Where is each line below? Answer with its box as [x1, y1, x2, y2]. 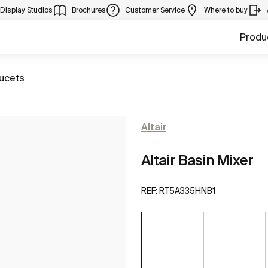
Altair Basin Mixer [141, 152, 253, 168]
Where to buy [204, 6, 248, 14]
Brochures [72, 6, 106, 14]
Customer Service [125, 6, 185, 14]
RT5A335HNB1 [159, 186, 215, 196]
